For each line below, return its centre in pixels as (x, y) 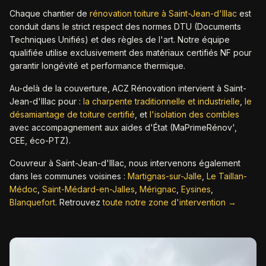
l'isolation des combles (194, 114)
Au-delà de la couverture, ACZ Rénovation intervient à (117, 88)
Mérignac (158, 189)
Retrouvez (81, 202)
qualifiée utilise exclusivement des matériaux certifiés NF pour (131, 53)
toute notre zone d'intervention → (170, 202)
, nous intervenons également (182, 163)
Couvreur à (33, 163)
